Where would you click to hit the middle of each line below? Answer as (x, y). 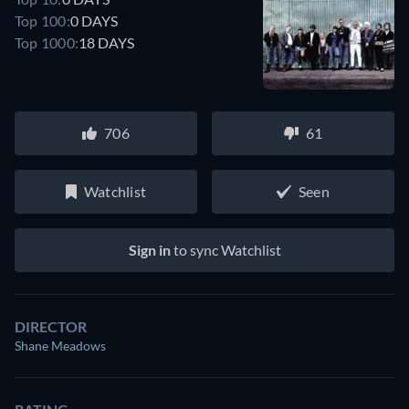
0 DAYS (94, 20)
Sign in (149, 250)
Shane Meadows (60, 346)
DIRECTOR (51, 326)
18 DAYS (107, 42)
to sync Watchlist (225, 250)
